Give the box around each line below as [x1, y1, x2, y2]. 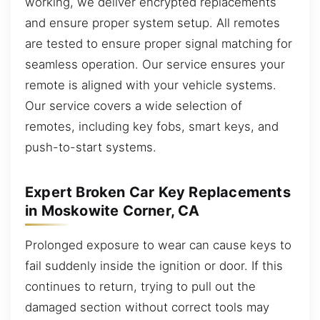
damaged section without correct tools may [25, 299, 269, 314]
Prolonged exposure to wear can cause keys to [25, 237, 291, 252]
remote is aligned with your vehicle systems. [25, 77, 276, 92]
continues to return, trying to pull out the [25, 279, 256, 294]
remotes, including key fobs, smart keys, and [25, 119, 279, 134]
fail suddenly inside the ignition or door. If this [25, 258, 283, 273]
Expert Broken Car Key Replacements [25, 184, 291, 201]
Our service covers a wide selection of [25, 98, 242, 113]
